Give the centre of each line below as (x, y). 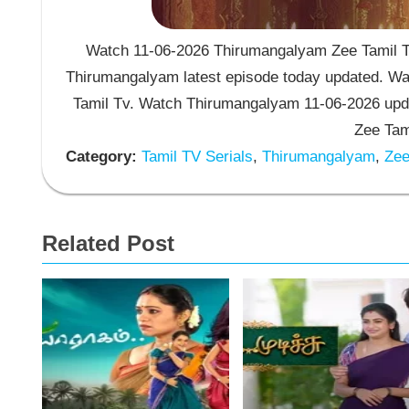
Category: (101, 157)
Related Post (108, 243)
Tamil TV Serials (194, 157)
